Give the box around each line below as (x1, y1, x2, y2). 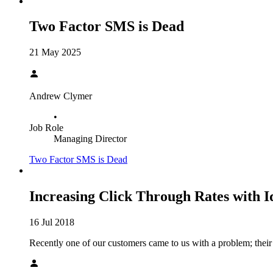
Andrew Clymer (29, 91, 92, 102)
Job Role (29, 122, 63, 133)
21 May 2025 (29, 47, 81, 58)
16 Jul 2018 (29, 217, 74, 228)
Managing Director (54, 133, 127, 144)
